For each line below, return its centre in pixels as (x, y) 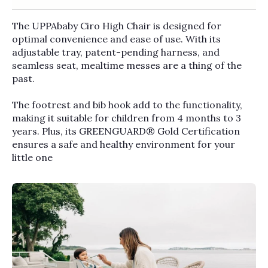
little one (33, 157)
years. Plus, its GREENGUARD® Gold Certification (126, 131)
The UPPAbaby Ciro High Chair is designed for (117, 25)
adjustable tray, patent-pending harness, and (116, 52)
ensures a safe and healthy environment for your (124, 144)
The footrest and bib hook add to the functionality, (127, 104)
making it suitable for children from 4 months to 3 (127, 118)
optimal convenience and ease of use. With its (117, 39)
